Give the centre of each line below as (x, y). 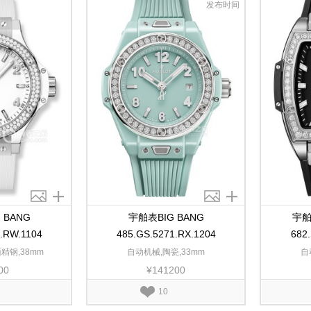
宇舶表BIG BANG (166, 217)
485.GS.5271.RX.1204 (166, 234)
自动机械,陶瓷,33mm (166, 252)
